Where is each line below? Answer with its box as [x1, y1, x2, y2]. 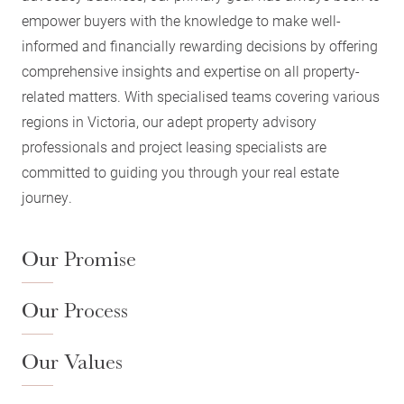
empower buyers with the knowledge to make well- [22, 11, 341, 30]
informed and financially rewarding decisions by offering [22, 36, 378, 55]
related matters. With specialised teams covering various [22, 87, 380, 106]
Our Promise [22, 246, 136, 271]
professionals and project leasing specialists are [22, 137, 326, 156]
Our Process [22, 298, 128, 323]
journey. [22, 188, 72, 207]
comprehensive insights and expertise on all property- [22, 61, 360, 80]
